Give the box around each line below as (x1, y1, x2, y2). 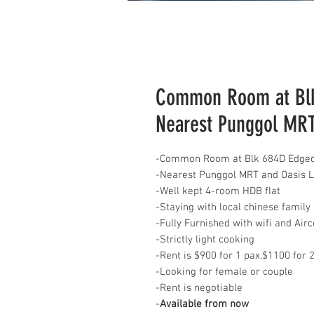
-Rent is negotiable (156, 282, 243, 294)
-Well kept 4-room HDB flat (156, 185, 280, 198)
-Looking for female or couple (156, 266, 293, 278)
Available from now (160, 298, 249, 310)
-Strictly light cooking (156, 233, 254, 246)
